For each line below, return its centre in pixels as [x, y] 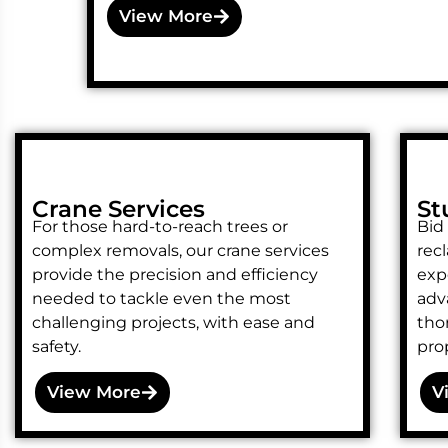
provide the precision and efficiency [175, 275]
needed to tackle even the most [161, 299]
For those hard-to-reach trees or [160, 227]
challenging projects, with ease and [173, 323]
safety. [56, 347]
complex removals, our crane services [180, 251]
